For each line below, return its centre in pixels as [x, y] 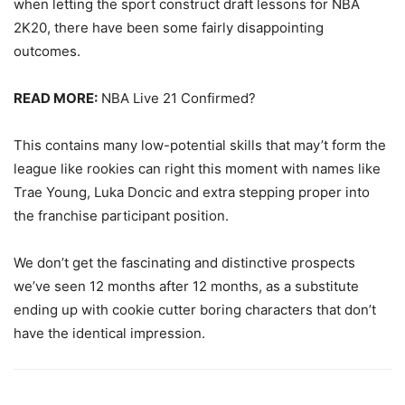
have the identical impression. [109, 333]
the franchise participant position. [121, 216]
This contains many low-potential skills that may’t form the [200, 145]
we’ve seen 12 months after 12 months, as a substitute [186, 286]
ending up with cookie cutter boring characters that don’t [195, 310]
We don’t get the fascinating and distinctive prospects [184, 263]
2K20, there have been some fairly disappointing [169, 28]
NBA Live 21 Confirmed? [177, 98]
